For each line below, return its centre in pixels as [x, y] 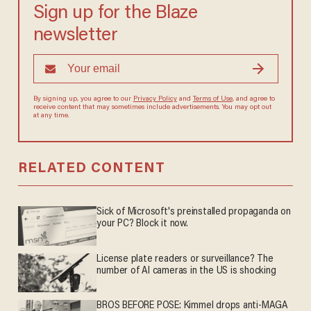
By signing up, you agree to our [89, 100]
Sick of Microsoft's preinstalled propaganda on [194, 212]
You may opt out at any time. [81, 116]
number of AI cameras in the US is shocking [186, 271]
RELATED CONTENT [91, 169]
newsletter [76, 36]
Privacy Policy [168, 100]
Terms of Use [232, 100]
